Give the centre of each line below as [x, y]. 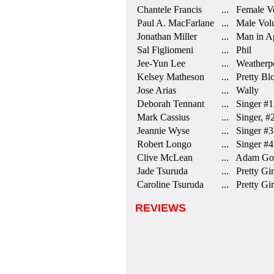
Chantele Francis [169, 9]
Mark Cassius [163, 117]
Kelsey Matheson [170, 77]
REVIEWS [160, 208]
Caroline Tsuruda [170, 184]
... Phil [234, 50]
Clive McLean [165, 157]
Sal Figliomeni [165, 50]
